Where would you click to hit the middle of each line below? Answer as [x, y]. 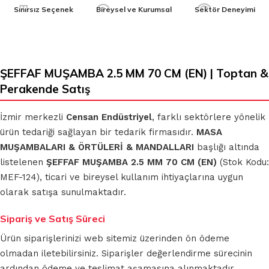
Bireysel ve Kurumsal [134, 9]
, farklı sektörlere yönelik [209, 117]
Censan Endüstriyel [109, 117]
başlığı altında [227, 147]
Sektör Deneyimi [225, 9]
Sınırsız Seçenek [44, 9]
